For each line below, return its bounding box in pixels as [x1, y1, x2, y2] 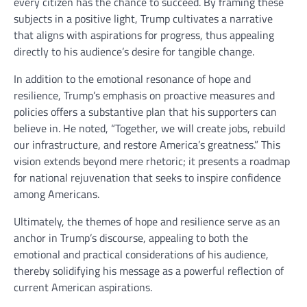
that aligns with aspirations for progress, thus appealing [14, 27, 274, 44]
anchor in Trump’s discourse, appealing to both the [14, 230, 248, 247]
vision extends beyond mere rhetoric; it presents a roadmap [14, 153, 290, 170]
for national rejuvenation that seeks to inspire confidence [14, 169, 281, 186]
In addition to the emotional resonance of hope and [14, 71, 251, 88]
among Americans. [14, 186, 99, 203]
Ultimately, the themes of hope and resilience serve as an [14, 213, 280, 230]
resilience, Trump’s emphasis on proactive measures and [14, 87, 275, 104]
